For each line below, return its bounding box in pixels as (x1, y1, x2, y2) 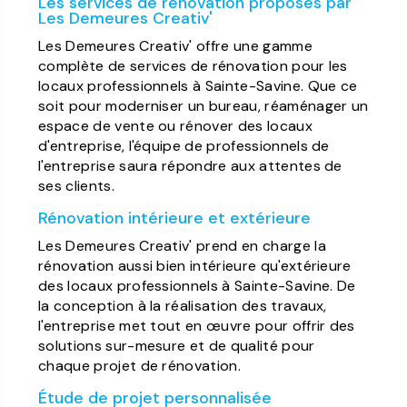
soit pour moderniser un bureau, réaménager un (38, 95, 369, 115)
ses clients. (38, 175, 114, 195)
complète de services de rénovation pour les (38, 55, 348, 75)
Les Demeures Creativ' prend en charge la (38, 235, 326, 255)
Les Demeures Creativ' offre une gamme (38, 35, 313, 55)
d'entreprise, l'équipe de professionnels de (38, 135, 330, 155)
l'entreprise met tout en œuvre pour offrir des (38, 315, 355, 335)
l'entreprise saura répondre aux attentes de (38, 155, 342, 175)
